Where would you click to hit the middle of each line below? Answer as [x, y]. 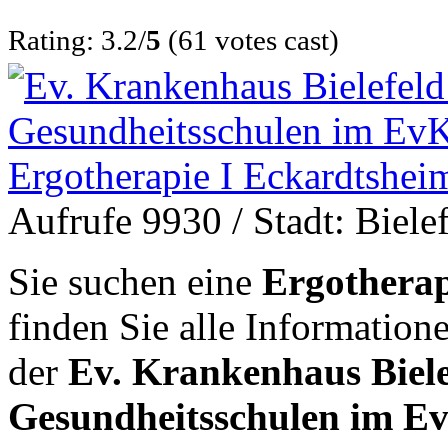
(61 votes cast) [250, 39]
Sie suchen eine [135, 281]
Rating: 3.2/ [77, 39]
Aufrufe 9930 [115, 220]
